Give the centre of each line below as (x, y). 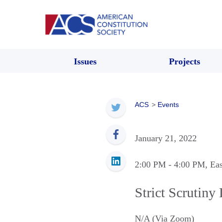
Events (168, 104)
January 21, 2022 (166, 138)
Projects (184, 61)
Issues (85, 61)
